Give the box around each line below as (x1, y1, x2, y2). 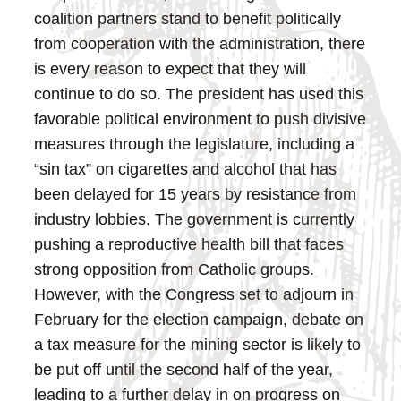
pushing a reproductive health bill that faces (34, 235, 345, 253)
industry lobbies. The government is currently (34, 209, 355, 228)
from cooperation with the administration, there (34, 34, 366, 53)
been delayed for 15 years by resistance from (34, 184, 357, 203)
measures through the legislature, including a (34, 134, 355, 153)
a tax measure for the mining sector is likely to (34, 335, 362, 354)
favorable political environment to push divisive (34, 109, 367, 128)
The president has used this (161, 84, 364, 103)
